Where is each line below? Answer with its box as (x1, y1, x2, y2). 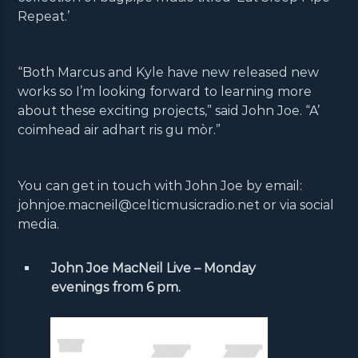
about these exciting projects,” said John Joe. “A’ (18, 103, 320, 119)
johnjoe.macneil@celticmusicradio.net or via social (18, 197, 335, 213)
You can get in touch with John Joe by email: (18, 178, 303, 194)
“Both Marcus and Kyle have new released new (18, 65, 320, 81)
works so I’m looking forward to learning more (18, 84, 312, 100)
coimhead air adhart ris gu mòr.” (18, 122, 221, 138)
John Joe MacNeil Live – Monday (51, 260, 257, 276)
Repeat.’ (18, 8, 70, 24)
